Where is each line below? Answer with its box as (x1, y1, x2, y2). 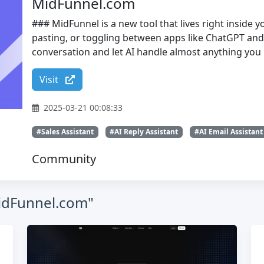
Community (32, 151, 96, 167)
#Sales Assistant (36, 127, 94, 137)
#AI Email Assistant (194, 127, 263, 137)
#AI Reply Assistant (110, 127, 179, 137)
